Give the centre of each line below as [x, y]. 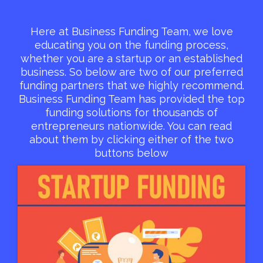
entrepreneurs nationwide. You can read [131, 126]
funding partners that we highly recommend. [131, 85]
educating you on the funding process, [131, 45]
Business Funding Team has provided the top [131, 99]
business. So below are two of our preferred [131, 72]
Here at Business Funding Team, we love [131, 31]
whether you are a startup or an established [131, 58]
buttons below [131, 153]
